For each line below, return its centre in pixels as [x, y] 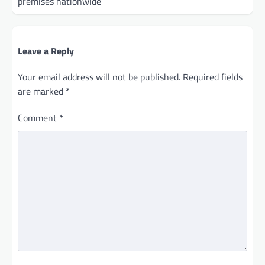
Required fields [213, 77]
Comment [38, 117]
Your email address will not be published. [99, 77]
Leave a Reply [46, 51]
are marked [42, 91]
